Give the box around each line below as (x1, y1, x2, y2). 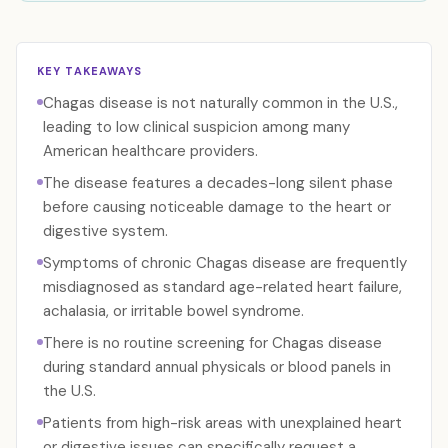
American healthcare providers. (43, 141, 258, 161)
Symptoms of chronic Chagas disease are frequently (43, 253, 407, 273)
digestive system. (43, 221, 168, 241)
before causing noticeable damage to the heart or (43, 197, 391, 217)
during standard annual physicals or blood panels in (43, 357, 391, 377)
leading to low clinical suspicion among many (43, 117, 350, 137)
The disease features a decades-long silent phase (43, 173, 393, 193)
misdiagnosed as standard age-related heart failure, (43, 277, 402, 297)
